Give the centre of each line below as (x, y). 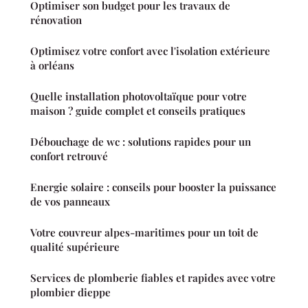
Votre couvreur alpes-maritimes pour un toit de (144, 233)
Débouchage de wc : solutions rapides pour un (141, 142)
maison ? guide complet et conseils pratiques (138, 111)
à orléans (52, 66)
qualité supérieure (75, 247)
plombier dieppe (70, 293)
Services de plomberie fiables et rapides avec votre (153, 278)
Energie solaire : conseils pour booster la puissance (153, 187)
